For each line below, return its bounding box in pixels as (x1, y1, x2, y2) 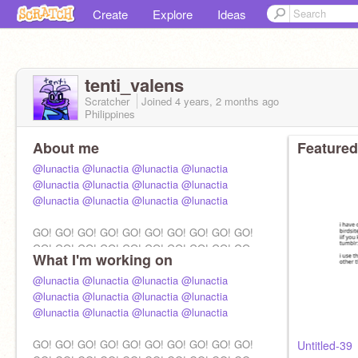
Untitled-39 (297, 337, 352, 353)
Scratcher (85, 93, 133, 109)
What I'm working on (33, 249, 173, 270)
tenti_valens (85, 72, 184, 97)
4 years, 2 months (175, 93, 259, 109)
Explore (153, 6, 193, 22)
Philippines (85, 106, 135, 121)
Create (93, 6, 128, 22)
